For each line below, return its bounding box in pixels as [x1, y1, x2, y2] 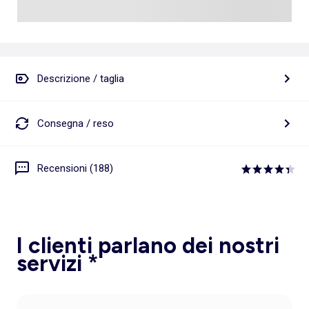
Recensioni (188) [37, 161, 113, 175]
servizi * [17, 250, 99, 277]
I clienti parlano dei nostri [17, 232, 279, 259]
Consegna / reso [37, 117, 114, 130]
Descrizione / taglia [37, 72, 124, 85]
